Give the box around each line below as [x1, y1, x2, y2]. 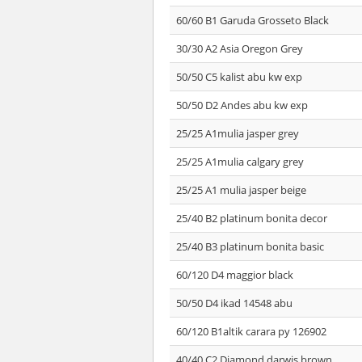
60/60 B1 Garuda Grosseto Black [176, 13, 329, 27]
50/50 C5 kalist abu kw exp [176, 69, 302, 84]
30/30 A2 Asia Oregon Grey [176, 41, 303, 56]
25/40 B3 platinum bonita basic [176, 239, 324, 254]
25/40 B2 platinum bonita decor [176, 211, 327, 225]
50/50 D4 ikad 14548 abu [176, 296, 293, 310]
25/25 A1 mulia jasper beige [176, 183, 306, 197]
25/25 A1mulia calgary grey [176, 154, 304, 169]
